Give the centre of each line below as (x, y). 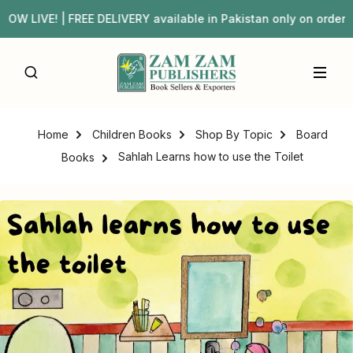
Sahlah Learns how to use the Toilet (209, 157)
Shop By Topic (234, 135)
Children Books (132, 135)
